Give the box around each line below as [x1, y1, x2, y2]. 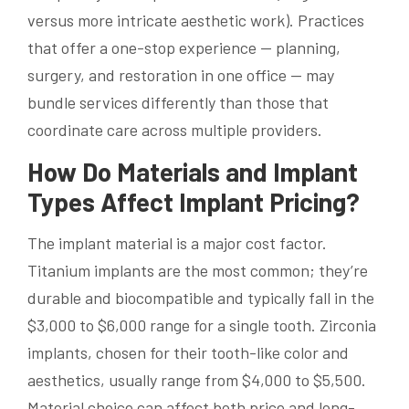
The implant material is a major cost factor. [27, 232, 327, 253]
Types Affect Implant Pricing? [27, 186, 360, 218]
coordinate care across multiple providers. [27, 120, 322, 141]
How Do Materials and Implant [27, 156, 358, 188]
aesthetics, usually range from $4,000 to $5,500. [27, 369, 366, 390]
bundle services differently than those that [27, 92, 329, 113]
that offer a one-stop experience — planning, [27, 37, 341, 58]
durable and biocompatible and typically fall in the [27, 287, 374, 308]
